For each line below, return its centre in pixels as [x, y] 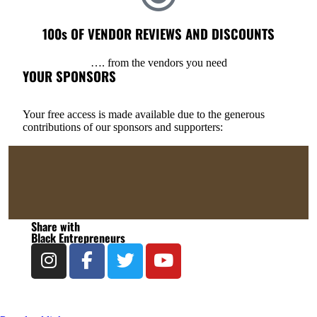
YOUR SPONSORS [69, 76]
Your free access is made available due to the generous [144, 115]
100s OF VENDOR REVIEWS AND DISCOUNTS [158, 34]
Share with [56, 226]
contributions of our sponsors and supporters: [123, 127]
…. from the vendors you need [158, 63]
